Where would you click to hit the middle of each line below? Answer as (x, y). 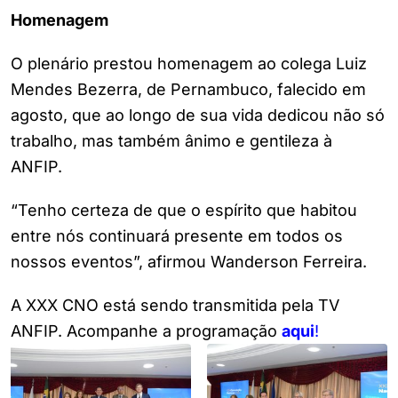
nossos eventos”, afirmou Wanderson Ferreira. (189, 262)
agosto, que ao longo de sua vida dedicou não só (198, 115)
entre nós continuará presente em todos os (177, 236)
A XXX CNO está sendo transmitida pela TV (175, 306)
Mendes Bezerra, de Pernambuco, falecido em (188, 90)
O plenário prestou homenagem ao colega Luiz (189, 64)
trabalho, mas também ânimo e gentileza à (171, 141)
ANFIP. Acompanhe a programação (146, 331)
